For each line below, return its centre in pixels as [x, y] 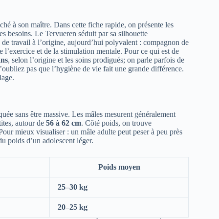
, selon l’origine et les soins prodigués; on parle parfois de [96, 60]
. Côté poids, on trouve [116, 123]
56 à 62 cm [64, 123]
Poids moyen [119, 167]
